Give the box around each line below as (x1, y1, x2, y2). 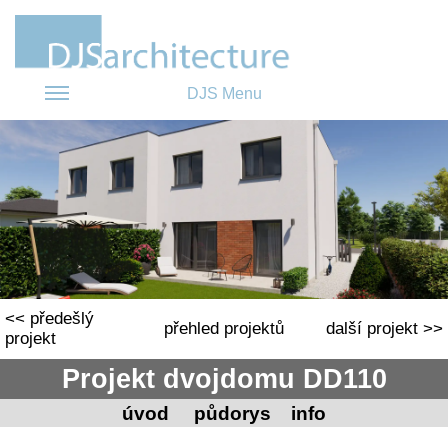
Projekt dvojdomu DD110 (61, 364, 387, 394)
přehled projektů (163, 319, 284, 338)
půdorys (194, 403, 271, 424)
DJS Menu (186, 85, 262, 102)
